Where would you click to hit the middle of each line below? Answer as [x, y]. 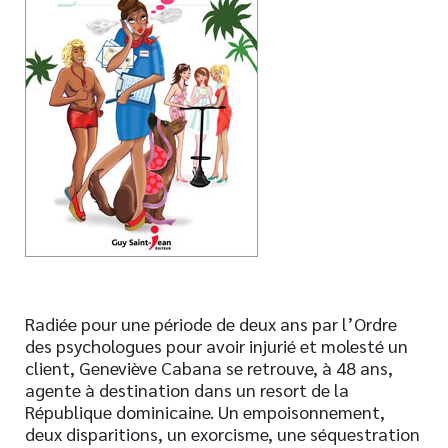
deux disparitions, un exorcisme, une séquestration [222, 433]
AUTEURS [62, 199]
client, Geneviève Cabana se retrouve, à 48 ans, [209, 367]
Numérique [62, 56]
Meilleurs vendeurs [89, 114]
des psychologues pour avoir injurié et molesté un [216, 345]
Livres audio [66, 85]
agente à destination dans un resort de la [187, 389]
